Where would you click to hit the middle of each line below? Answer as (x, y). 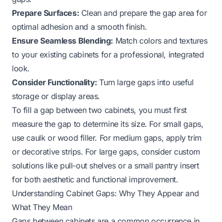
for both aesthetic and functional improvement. (95, 179)
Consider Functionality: (55, 82)
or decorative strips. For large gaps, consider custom (106, 151)
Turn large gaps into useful (145, 82)
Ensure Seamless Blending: (62, 40)
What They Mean (42, 207)
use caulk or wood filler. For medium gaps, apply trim (107, 138)
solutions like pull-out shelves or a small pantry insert (106, 165)
